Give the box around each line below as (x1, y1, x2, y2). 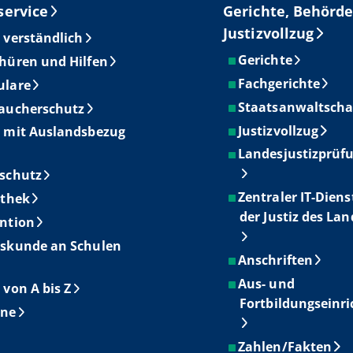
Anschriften (238, 251, 313, 269)
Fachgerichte (238, 74, 321, 92)
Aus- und (238, 274, 295, 292)
